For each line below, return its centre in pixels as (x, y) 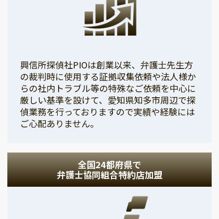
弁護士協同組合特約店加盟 (109, 174)
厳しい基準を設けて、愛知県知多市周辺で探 (108, 99)
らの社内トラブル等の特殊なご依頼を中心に (108, 88)
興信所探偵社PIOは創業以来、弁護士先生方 (107, 64)
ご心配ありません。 (59, 123)
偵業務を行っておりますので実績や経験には (108, 111)
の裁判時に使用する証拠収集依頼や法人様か (108, 76)
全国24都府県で (109, 164)
